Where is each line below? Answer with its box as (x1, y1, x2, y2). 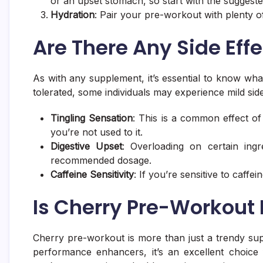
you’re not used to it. (50, 126, 143, 138)
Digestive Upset (50, 140, 123, 152)
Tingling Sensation (50, 112, 133, 124)
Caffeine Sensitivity (50, 168, 134, 180)
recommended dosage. (50, 154, 151, 166)
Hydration (50, 8, 95, 21)
